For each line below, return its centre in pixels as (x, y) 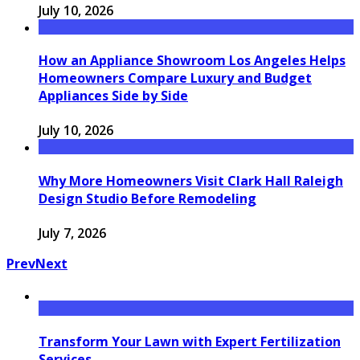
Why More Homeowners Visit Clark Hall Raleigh (191, 180)
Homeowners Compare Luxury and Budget (175, 78)
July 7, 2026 (72, 233)
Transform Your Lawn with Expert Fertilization (190, 341)
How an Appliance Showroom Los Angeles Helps (192, 61)
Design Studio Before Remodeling (147, 198)
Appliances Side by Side (113, 96)
